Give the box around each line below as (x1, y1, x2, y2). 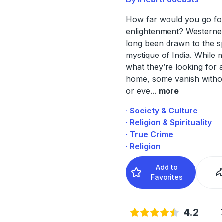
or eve (125, 85, 150, 96)
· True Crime (125, 129, 173, 139)
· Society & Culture (125, 105, 198, 115)
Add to (156, 163, 178, 171)
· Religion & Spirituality (125, 117, 212, 127)
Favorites (151, 172, 183, 181)
